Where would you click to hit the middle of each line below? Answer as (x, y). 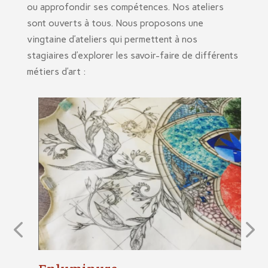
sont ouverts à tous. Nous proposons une (115, 23)
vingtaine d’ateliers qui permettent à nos (112, 39)
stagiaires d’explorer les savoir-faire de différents (132, 56)
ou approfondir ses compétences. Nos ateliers (125, 7)
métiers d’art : (56, 72)
